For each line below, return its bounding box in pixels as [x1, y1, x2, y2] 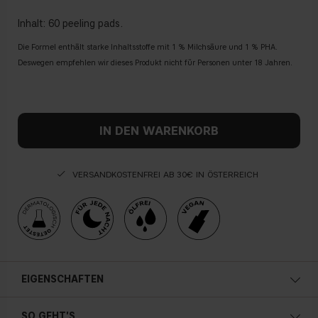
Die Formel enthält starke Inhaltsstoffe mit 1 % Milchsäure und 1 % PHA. [18, 43, 278, 53]
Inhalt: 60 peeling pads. [18, 18, 126, 31]
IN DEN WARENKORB [99, 124, 219, 138]
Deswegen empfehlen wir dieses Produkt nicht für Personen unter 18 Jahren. [18, 58, 292, 68]
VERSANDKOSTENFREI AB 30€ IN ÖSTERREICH [72, 169, 261, 180]
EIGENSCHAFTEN [21, 273, 104, 286]
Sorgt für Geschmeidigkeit [30, 300, 151, 312]
